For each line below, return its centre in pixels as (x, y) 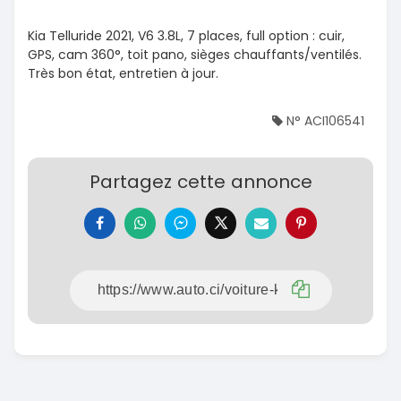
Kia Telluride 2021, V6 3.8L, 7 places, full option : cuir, (186, 35)
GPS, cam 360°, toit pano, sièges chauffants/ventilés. (195, 54)
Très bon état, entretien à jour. (123, 73)
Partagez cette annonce (200, 181)
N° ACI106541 (324, 120)
